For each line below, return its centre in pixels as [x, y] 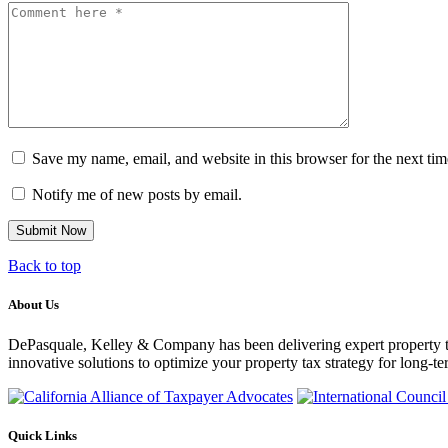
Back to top [44, 266]
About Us [33, 305]
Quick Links [42, 435]
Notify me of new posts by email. [137, 195]
